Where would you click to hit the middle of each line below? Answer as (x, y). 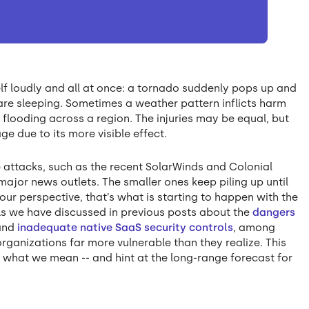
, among (255, 228)
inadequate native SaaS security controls (126, 228)
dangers (274, 213)
